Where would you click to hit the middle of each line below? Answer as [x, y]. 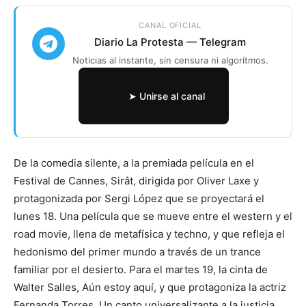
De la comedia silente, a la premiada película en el [134, 163]
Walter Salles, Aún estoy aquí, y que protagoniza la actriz [150, 288]
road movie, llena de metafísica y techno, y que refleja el [149, 234]
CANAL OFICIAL [170, 26]
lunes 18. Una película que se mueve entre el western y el [153, 217]
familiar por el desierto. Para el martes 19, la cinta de [141, 270]
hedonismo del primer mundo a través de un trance [137, 252]
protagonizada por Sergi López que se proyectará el [139, 199]
